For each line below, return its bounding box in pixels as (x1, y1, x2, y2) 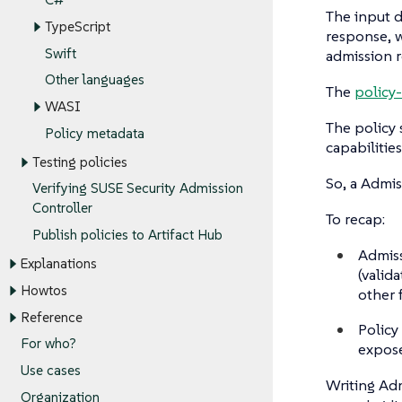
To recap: (325, 209, 385, 229)
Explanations (20, 255, 97, 273)
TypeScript (44, 18, 110, 36)
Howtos (20, 282, 67, 300)
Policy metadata (44, 125, 144, 143)
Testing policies (32, 153, 127, 171)
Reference (20, 309, 83, 326)
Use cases (20, 362, 81, 380)
